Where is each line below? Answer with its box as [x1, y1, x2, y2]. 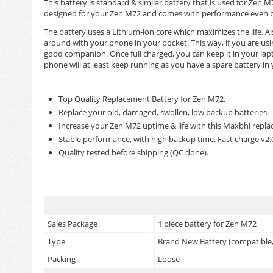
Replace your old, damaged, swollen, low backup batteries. [58, 107, 269, 118]
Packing [48, 253, 76, 264]
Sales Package [48, 218, 97, 229]
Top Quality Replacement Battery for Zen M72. [58, 93, 225, 104]
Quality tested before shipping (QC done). [58, 147, 208, 158]
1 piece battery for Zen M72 [158, 218, 257, 229]
